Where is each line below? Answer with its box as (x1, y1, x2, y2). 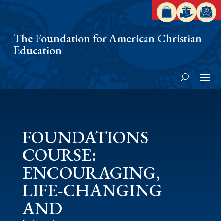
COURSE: (22, 143, 96, 166)
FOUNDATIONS (22, 125, 148, 148)
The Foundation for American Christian (13, 31, 202, 46)
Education (13, 42, 62, 58)
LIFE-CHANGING (22, 179, 162, 202)
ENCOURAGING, (22, 161, 160, 184)
